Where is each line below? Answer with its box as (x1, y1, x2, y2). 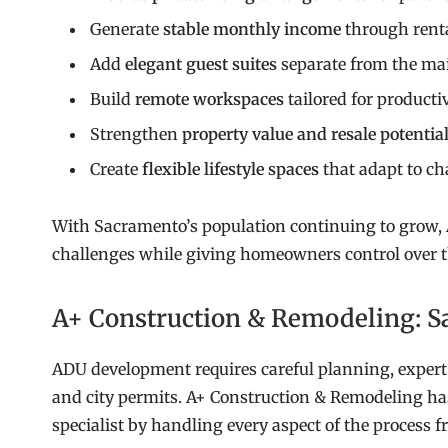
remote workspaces (135, 89, 284, 110)
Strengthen (90, 124, 182, 145)
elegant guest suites (125, 54, 277, 75)
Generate (90, 19, 163, 40)
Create (90, 159, 142, 180)
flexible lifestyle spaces (142, 159, 319, 180)
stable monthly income (163, 19, 341, 40)
